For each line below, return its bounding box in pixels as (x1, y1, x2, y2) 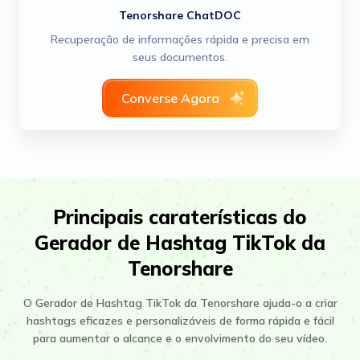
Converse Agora (121, 90, 219, 106)
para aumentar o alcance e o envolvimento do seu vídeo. (33, 331, 327, 346)
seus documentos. (133, 50, 227, 64)
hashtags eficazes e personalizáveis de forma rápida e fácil (26, 313, 334, 328)
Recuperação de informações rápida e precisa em (51, 32, 309, 47)
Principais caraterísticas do (53, 205, 307, 229)
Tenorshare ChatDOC (119, 8, 241, 22)
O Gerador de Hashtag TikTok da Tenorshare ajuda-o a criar (22, 296, 337, 310)
